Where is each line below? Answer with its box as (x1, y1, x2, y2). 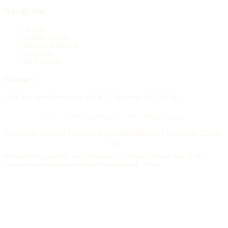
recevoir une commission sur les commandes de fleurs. (4, 160, 161, 168)
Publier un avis (24, 33, 68, 41)
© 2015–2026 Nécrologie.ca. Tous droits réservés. (42, 112, 186, 121)
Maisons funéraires (24, 41, 78, 49)
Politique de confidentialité (68, 128, 146, 136)
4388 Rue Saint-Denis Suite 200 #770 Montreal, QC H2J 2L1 (4, 93, 181, 101)
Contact (4, 74, 35, 84)
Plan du (199, 128, 221, 136)
